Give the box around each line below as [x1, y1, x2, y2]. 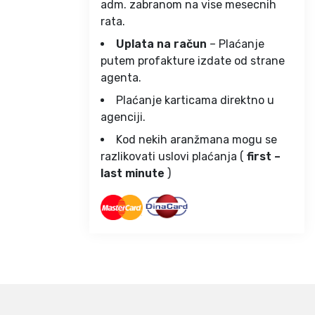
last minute [101, 166, 165, 180]
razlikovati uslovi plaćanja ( [101, 149, 247, 163]
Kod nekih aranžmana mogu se [116, 132, 277, 146]
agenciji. [101, 110, 146, 124]
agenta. [101, 70, 141, 84]
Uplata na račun [116, 37, 207, 51]
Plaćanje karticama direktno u [116, 93, 274, 107]
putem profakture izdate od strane [101, 53, 285, 67]
